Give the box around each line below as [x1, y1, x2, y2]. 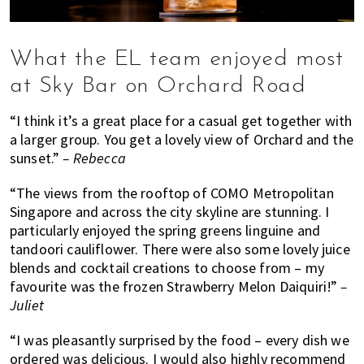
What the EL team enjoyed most [10, 47, 344, 71]
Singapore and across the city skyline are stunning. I [10, 201, 330, 221]
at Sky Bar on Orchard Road [10, 74, 305, 97]
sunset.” [10, 148, 63, 167]
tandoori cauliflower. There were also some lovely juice [10, 239, 350, 258]
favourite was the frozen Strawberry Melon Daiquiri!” [10, 276, 341, 296]
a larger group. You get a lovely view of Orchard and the [10, 129, 353, 149]
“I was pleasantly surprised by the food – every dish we [10, 330, 349, 349]
